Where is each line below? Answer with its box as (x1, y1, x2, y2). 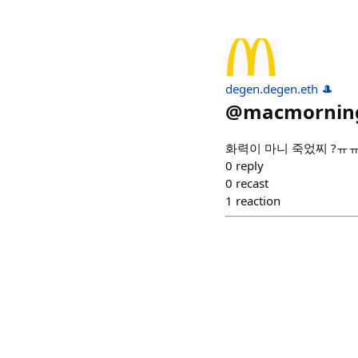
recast (236, 175, 268, 192)
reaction (236, 193, 280, 209)
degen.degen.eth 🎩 (225, 81, 333, 97)
